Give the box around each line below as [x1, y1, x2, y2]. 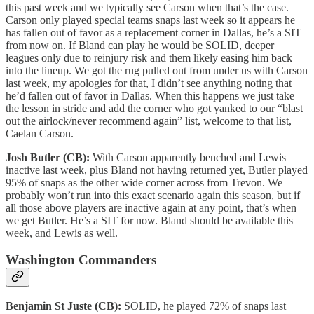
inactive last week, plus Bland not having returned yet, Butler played [6, 163, 308, 176]
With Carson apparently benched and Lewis [90, 151, 286, 163]
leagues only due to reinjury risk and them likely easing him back [6, 51, 292, 64]
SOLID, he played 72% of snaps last [124, 300, 286, 313]
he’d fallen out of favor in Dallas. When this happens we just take [6, 89, 294, 102]
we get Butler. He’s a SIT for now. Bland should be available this [6, 214, 293, 226]
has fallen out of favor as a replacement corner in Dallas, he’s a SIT [6, 26, 301, 39]
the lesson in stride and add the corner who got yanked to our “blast [6, 102, 303, 114]
